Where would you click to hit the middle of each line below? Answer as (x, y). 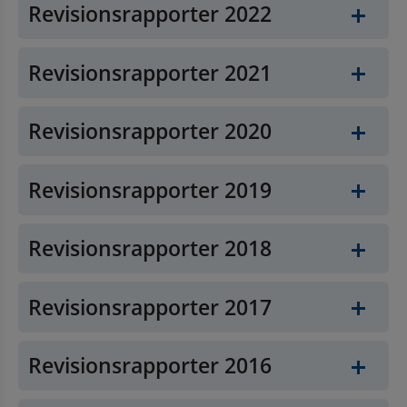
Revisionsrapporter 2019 (150, 190)
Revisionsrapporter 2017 (150, 307)
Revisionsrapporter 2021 (150, 73)
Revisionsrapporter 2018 (150, 249)
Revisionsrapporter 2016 (150, 366)
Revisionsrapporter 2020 (150, 132)
